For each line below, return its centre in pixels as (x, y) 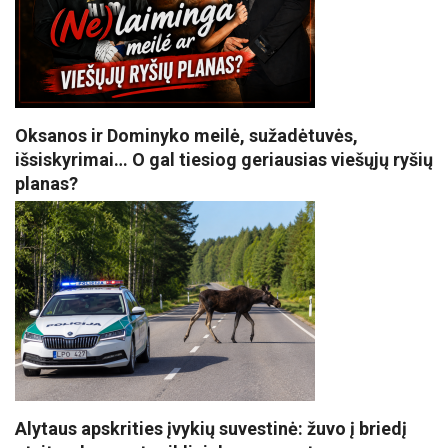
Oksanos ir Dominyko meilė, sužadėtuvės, (186, 135)
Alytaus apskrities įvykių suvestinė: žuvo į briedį (211, 428)
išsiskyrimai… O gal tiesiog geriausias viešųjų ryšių (224, 159)
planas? (46, 183)
